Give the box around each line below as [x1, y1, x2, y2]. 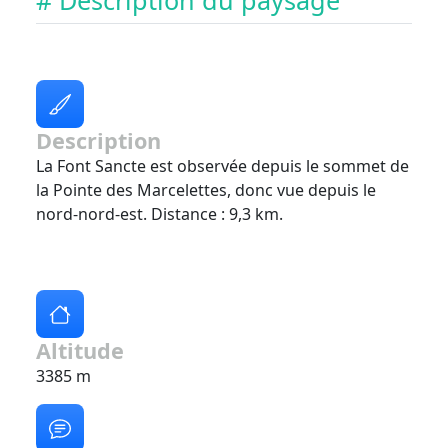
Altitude [36, 336, 124, 366]
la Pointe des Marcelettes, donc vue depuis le [36, 179, 376, 202]
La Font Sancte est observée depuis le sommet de [36, 155, 409, 178]
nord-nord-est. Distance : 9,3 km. [36, 203, 283, 226]
